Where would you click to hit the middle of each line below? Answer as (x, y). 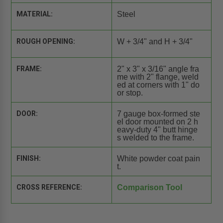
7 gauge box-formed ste (158, 113)
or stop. (130, 93)
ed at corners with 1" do (158, 85)
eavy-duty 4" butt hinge (157, 129)
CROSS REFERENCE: (50, 187)
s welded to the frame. (155, 137)
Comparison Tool (149, 187)
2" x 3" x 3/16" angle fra (158, 69)
